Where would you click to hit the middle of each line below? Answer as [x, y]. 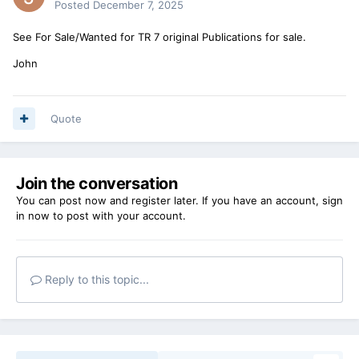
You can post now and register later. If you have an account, [169, 200]
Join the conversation [97, 183]
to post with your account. [118, 215]
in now [33, 215]
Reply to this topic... [95, 279]
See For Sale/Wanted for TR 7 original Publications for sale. [159, 36]
